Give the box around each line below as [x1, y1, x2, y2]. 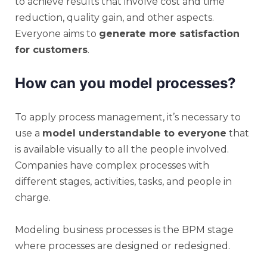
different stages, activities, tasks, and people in [15, 175, 232, 187]
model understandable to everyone [42, 127, 226, 139]
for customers [15, 44, 88, 55]
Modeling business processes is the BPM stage [15, 223, 234, 235]
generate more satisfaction [99, 27, 240, 39]
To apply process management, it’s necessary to [15, 111, 241, 123]
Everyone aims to [15, 27, 99, 39]
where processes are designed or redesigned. [15, 240, 230, 252]
